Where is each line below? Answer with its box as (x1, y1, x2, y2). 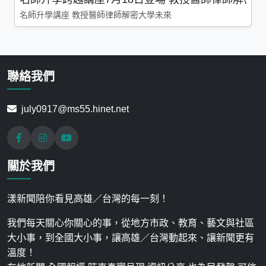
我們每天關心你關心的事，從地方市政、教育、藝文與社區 (7, 218, 254, 229)
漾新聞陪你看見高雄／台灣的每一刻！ (7, 194, 169, 204)
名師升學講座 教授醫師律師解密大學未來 (20, 10, 172, 20)
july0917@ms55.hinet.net (21, 104, 129, 115)
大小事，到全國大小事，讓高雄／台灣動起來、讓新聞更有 (7, 233, 254, 243)
